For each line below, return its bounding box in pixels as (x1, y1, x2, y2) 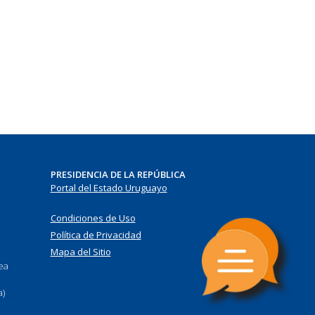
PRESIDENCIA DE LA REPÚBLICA (50, 168, 186, 181)
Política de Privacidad (50, 229, 141, 241)
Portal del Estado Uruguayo (50, 181, 167, 194)
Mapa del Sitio (50, 245, 111, 258)
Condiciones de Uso (50, 212, 136, 224)
